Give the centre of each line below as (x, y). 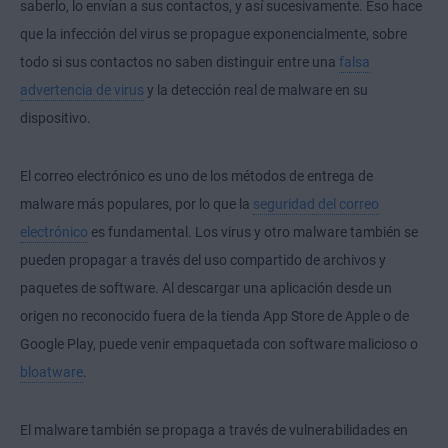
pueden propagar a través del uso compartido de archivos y (203, 260)
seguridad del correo (316, 204)
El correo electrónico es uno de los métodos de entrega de (196, 176)
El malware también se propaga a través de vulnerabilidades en (214, 430)
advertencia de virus (82, 90)
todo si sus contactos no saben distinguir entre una (179, 62)
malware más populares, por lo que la (136, 204)
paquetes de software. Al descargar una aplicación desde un (206, 288)
